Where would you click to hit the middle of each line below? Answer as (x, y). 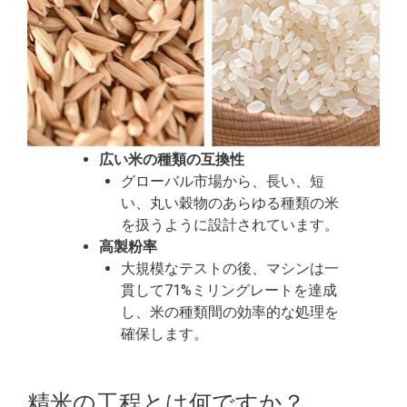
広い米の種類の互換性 (172, 159)
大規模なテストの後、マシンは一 (230, 268)
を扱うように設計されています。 (230, 224)
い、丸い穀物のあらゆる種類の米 (230, 203)
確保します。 (165, 333)
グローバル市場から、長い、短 (223, 181)
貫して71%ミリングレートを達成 (229, 290)
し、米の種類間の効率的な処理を (230, 312)
